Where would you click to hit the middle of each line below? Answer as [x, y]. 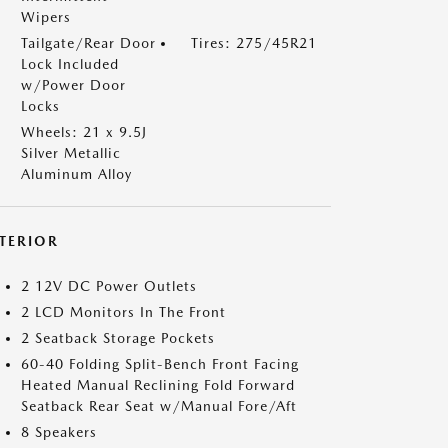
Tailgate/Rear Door [88, 43]
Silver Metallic [71, 153]
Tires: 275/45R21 [254, 43]
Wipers [46, 17]
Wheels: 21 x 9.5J [84, 132]
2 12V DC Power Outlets [109, 286]
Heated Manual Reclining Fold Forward [158, 385]
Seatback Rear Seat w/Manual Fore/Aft [159, 406]
